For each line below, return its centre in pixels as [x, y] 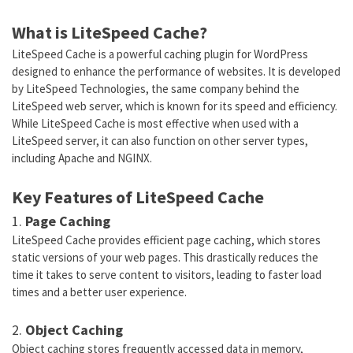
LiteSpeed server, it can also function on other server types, [160, 140]
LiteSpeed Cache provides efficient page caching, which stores [166, 240]
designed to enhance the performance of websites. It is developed [176, 71]
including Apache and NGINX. [82, 158]
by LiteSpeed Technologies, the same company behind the [156, 88]
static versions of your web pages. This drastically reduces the [165, 258]
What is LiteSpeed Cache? [110, 32]
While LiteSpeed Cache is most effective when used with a [155, 123]
